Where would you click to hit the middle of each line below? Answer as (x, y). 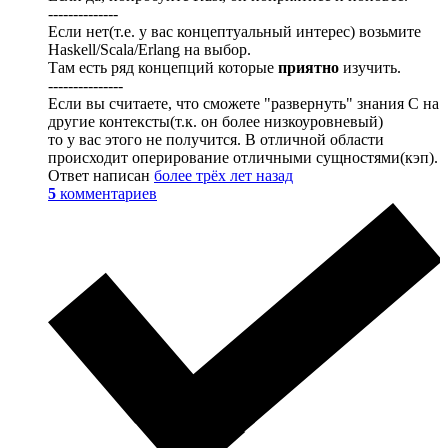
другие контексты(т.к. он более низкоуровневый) (215, 121)
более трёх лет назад (223, 175)
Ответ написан (101, 175)
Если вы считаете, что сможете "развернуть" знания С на (243, 103)
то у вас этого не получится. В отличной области (216, 139)
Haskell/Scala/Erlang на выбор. (149, 49)
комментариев (108, 193)
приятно (308, 67)
